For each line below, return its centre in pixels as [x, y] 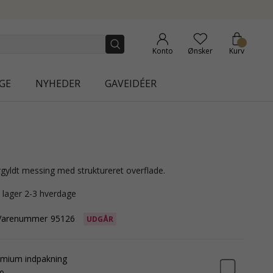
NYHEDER [58, 83]
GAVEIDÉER [130, 83]
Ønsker [200, 51]
